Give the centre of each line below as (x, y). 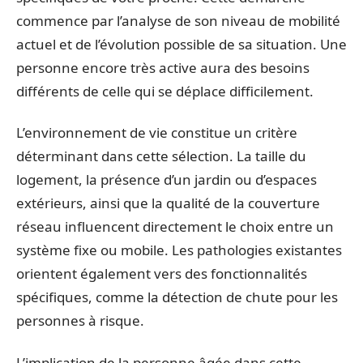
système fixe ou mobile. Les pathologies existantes (179, 250)
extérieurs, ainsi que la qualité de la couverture (168, 203)
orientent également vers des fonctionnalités (162, 273)
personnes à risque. (80, 320)
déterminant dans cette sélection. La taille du (161, 156)
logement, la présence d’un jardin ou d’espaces (167, 179)
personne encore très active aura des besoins (163, 67)
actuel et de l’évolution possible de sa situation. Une (181, 44)
